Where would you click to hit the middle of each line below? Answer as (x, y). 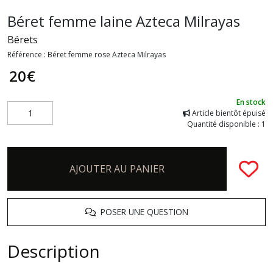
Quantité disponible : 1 (226, 124)
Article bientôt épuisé (228, 113)
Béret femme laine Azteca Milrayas (124, 21)
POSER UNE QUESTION (142, 211)
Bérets (23, 39)
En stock (251, 102)
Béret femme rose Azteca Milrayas (107, 54)
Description (54, 251)
